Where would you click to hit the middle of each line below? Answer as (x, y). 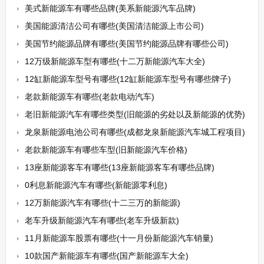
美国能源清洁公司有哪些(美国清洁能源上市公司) (114, 26)
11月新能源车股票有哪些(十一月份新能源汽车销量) (119, 238)
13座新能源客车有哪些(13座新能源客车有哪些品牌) (119, 167)
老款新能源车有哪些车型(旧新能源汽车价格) (106, 150)
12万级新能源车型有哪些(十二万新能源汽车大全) (115, 61)
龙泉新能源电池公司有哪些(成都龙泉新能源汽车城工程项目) (135, 132)
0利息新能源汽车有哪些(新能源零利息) (96, 185)
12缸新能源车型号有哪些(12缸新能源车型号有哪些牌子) (128, 79)
